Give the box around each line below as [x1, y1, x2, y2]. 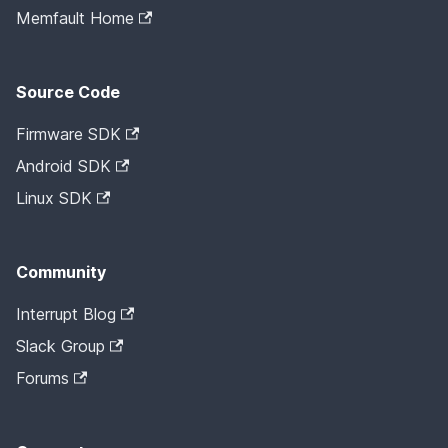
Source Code [16, 82, 120, 103]
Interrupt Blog [16, 304, 116, 325]
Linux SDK [16, 188, 92, 209]
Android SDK [16, 156, 111, 177]
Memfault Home [16, 8, 134, 29]
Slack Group [16, 336, 105, 357]
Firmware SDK [16, 124, 121, 145]
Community [16, 262, 106, 283]
